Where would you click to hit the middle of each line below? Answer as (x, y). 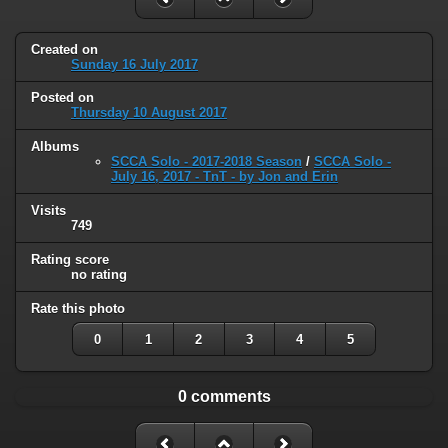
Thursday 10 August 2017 (149, 113)
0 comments (224, 397)
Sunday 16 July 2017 (134, 64)
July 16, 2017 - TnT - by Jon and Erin (224, 177)
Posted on (62, 98)
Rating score (70, 260)
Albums (55, 147)
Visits (48, 211)
